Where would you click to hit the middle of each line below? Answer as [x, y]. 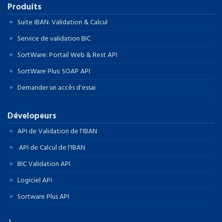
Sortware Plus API [43, 196]
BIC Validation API [44, 164]
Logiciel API [35, 180]
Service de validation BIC [54, 38]
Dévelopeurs [32, 116]
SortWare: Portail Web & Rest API [67, 55]
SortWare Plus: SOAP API [54, 71]
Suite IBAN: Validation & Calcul [62, 22]
